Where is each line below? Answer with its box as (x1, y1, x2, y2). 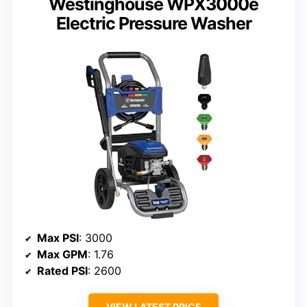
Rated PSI (37, 263, 88, 278)
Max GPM (37, 247, 88, 261)
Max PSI (37, 230, 79, 245)
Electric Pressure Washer (56, 13, 251, 34)
